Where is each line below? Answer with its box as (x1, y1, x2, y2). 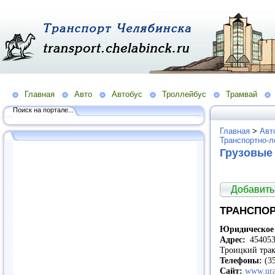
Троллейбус (162, 89, 206, 99)
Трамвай (226, 89, 257, 99)
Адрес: (220, 235, 246, 245)
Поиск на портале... (13, 106, 74, 114)
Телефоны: (220, 256, 262, 266)
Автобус (112, 89, 142, 99)
